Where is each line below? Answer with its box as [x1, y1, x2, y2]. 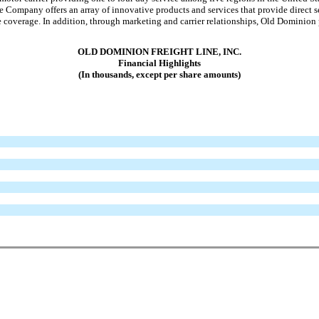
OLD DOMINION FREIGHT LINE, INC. [78, 46, 241, 57]
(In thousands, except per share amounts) [78, 69, 241, 80]
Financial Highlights [118, 58, 201, 68]
